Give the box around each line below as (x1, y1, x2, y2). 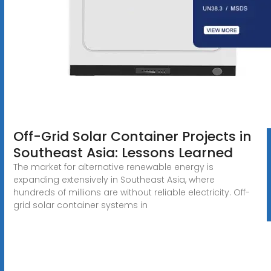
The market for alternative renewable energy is (13, 160, 214, 173)
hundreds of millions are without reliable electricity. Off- (13, 186, 250, 198)
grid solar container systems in (13, 198, 148, 211)
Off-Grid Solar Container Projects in (13, 126, 252, 146)
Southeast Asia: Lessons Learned (13, 143, 233, 162)
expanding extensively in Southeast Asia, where (13, 173, 215, 186)
